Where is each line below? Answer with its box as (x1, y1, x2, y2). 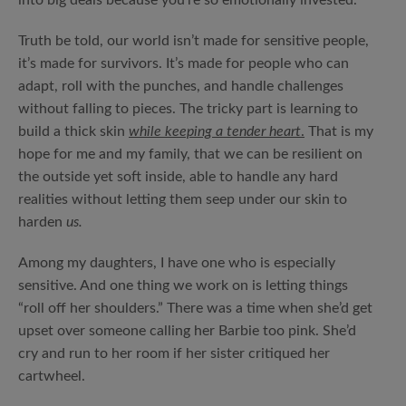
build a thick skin (18, 124, 129, 139)
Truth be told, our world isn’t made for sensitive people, (18, 34, 369, 48)
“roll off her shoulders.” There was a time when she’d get (18, 301, 372, 315)
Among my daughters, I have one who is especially (18, 256, 335, 270)
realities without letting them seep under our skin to (18, 192, 347, 207)
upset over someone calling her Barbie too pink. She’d (18, 324, 356, 338)
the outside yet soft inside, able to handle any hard (18, 169, 338, 184)
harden (18, 215, 66, 229)
